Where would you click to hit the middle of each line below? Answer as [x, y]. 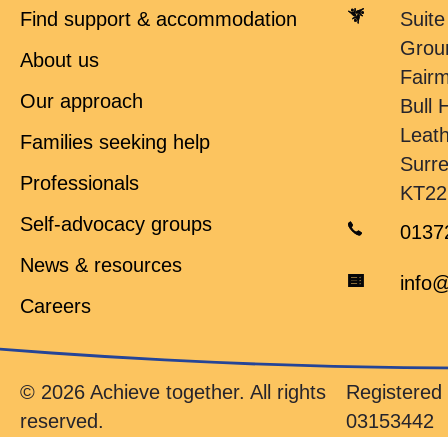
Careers [55, 306]
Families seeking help [115, 142]
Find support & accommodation [158, 19]
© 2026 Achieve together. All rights [173, 392]
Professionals [79, 183]
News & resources [101, 265]
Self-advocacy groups [116, 224]
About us [59, 60]
